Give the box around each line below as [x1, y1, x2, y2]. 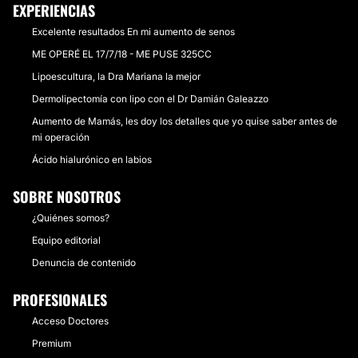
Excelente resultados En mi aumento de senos [32, 26, 235, 38]
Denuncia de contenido [32, 257, 136, 268]
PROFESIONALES [13, 289, 107, 310]
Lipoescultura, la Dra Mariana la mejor [32, 70, 201, 82]
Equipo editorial [32, 234, 101, 246]
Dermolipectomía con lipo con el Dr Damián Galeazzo [32, 93, 268, 105]
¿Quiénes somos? [32, 212, 109, 224]
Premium [32, 337, 71, 349]
